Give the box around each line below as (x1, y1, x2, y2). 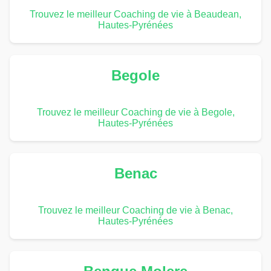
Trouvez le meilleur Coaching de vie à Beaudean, (30, 8, 241, 19)
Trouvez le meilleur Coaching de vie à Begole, (36, 106, 235, 117)
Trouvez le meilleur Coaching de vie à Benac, (38, 204, 233, 215)
